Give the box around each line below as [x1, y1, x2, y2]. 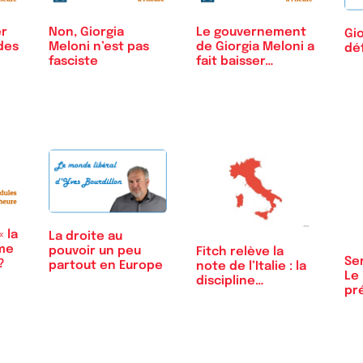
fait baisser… [196, 54, 274, 68]
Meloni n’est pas [48, 40, 149, 53]
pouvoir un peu [48, 244, 141, 258]
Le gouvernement [196, 25, 306, 39]
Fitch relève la [196, 245, 284, 258]
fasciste [48, 54, 98, 68]
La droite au [48, 229, 122, 243]
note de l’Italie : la [196, 259, 306, 273]
